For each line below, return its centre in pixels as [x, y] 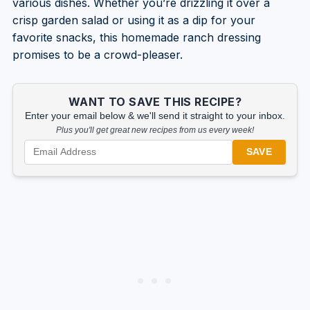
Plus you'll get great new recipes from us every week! [155, 130]
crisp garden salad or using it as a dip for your [134, 20]
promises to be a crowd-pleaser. [97, 54]
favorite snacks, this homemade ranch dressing [136, 37]
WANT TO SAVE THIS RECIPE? [155, 101]
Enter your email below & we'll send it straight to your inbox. [155, 116]
